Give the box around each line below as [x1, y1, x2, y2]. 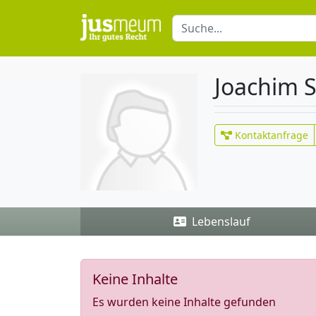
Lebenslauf [188, 214, 250, 229]
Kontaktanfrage [232, 128, 308, 142]
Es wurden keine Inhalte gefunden [92, 294, 276, 310]
